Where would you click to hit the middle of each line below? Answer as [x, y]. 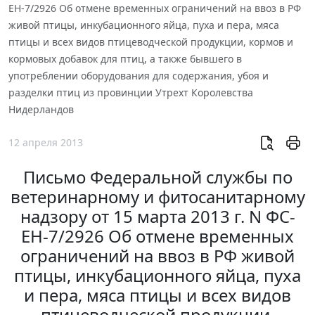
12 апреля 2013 [46, 143]
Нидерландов [41, 109]
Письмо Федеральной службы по [157, 177]
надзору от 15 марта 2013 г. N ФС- [157, 217]
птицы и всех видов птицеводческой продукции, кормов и [151, 41]
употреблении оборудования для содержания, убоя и [139, 75]
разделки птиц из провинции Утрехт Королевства [131, 92]
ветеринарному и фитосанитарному [157, 197]
